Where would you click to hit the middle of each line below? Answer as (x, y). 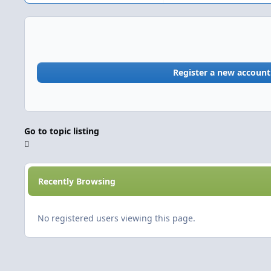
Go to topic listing (62, 131)
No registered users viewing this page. (116, 218)
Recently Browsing (77, 181)
